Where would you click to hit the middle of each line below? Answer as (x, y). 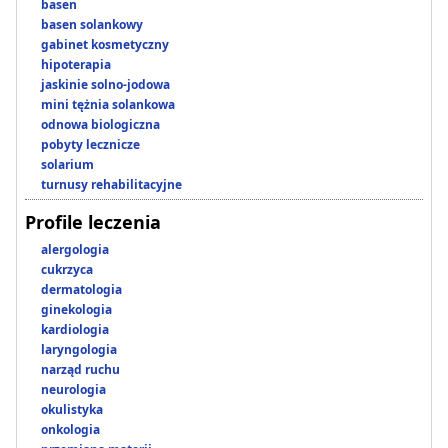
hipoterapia (76, 65)
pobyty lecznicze (90, 145)
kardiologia (75, 330)
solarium (67, 165)
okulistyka (72, 410)
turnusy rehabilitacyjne (111, 185)
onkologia (70, 430)
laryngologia (79, 350)
